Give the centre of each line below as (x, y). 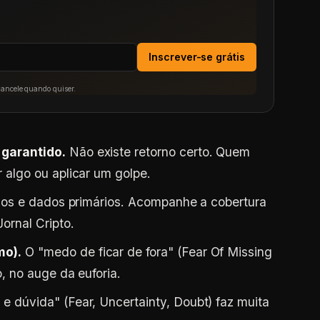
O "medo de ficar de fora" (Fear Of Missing (147, 252)
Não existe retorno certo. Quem (158, 152)
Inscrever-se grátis (196, 57)
